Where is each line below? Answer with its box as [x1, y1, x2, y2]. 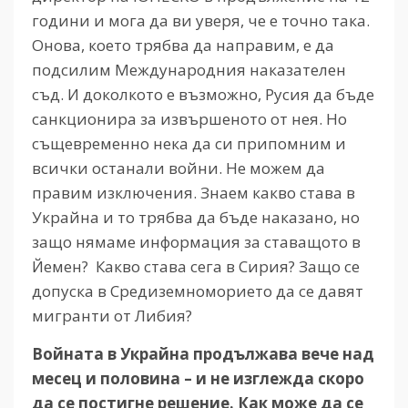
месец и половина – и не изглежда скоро [32, 367, 364, 389]
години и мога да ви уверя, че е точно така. [32, 9, 370, 31]
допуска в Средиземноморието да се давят [32, 280, 363, 301]
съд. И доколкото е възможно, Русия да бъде [32, 83, 374, 105]
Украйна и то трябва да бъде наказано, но [32, 206, 360, 228]
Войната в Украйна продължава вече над [32, 342, 374, 364]
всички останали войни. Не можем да [32, 157, 325, 178]
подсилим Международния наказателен [32, 58, 346, 80]
